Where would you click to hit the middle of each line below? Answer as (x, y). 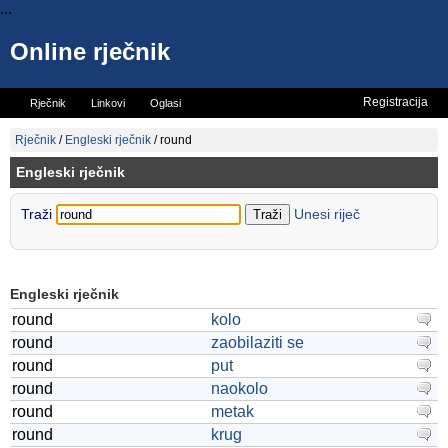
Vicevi (44, 132)
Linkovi (108, 103)
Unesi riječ (327, 214)
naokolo (239, 388)
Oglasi (165, 103)
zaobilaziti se (257, 342)
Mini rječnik (111, 132)
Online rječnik (90, 51)
